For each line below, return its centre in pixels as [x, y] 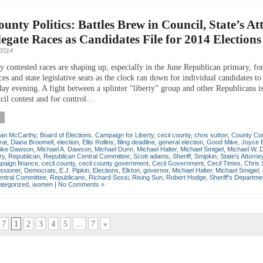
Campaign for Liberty [124, 135]
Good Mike [222, 142]
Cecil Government [178, 163]
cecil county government [114, 163]
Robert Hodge [186, 177]
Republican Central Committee [87, 156]
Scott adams [151, 156]
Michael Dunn [114, 149]
